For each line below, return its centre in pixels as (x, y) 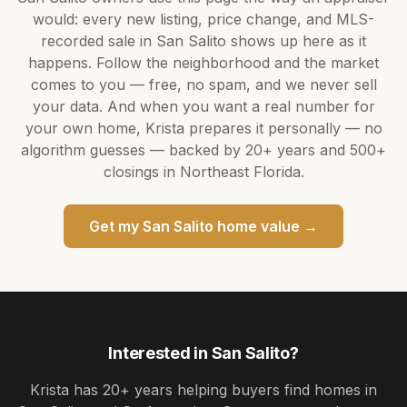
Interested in (160, 353)
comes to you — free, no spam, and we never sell (203, 84)
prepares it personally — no (283, 128)
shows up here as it (296, 41)
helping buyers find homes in (275, 390)
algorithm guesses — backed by (133, 150)
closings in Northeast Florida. (203, 172)
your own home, (85, 128)
